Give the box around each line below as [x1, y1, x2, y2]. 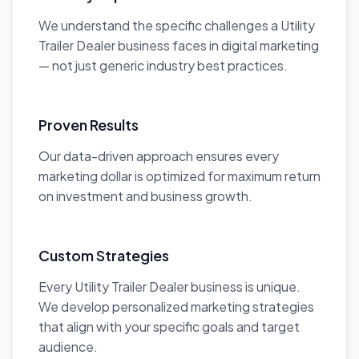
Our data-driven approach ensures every [38, 147, 279, 164]
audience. [38, 338, 98, 355]
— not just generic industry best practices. [38, 57, 288, 74]
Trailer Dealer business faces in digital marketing [38, 37, 319, 54]
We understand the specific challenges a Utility [38, 17, 315, 34]
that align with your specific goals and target [38, 318, 300, 335]
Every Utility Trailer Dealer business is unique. [38, 278, 301, 295]
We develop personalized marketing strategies [38, 298, 314, 315]
